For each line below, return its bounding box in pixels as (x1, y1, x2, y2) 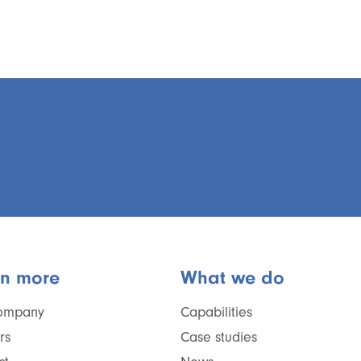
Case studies (180, 329, 257, 346)
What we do (180, 266, 284, 288)
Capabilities (180, 304, 252, 321)
